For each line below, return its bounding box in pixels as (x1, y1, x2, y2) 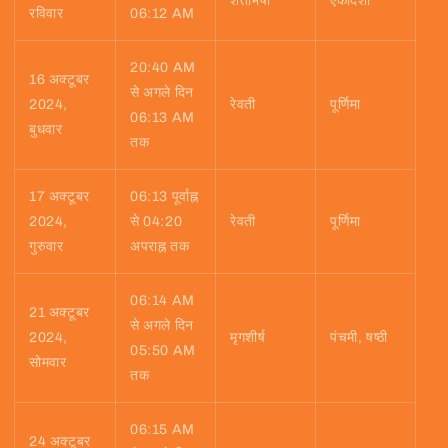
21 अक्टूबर (29, 305, 90, 321)
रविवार (29, 6, 64, 22)
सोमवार (29, 355, 67, 371)
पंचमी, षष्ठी (330, 330, 388, 346)
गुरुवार (29, 239, 64, 255)
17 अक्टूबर (29, 189, 90, 205)
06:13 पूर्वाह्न (130, 189, 199, 205)
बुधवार (29, 122, 63, 138)
